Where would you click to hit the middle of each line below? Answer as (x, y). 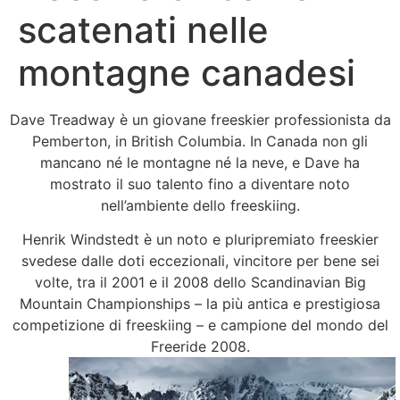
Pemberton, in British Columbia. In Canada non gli (200, 141)
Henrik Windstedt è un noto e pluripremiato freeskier (200, 240)
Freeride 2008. (200, 347)
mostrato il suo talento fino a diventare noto (200, 184)
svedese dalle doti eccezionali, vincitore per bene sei (200, 261)
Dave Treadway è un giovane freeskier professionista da (200, 120)
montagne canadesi (187, 73)
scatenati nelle (143, 30)
